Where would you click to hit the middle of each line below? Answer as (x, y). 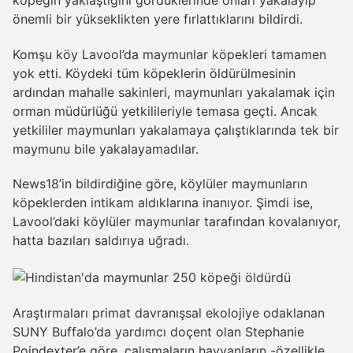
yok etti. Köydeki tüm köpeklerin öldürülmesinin (154, 73)
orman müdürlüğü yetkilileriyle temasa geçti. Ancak (165, 111)
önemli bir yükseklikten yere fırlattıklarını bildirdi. (158, 19)
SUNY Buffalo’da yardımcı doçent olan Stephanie (158, 331)
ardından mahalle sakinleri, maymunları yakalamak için (174, 92)
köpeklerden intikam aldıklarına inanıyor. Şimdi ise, (163, 203)
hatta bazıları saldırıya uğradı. (101, 241)
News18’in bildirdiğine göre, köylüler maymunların (160, 184)
